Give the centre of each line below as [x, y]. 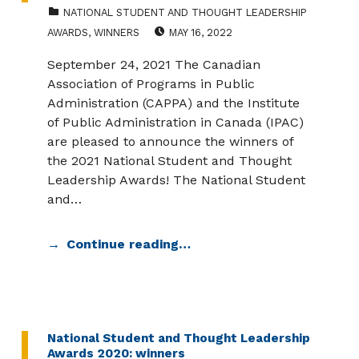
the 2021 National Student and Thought [169, 160]
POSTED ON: [178, 23]
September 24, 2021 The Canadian [153, 64]
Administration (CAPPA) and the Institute [173, 103]
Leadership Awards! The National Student [176, 179]
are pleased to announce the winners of [170, 141]
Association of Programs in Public [151, 83]
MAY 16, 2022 [200, 32]
